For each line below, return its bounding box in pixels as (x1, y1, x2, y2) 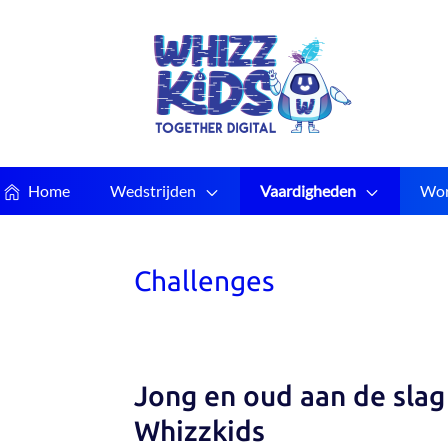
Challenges (134, 265, 275, 296)
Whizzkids (134, 415, 266, 446)
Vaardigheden (260, 181, 356, 200)
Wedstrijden (110, 181, 196, 200)
